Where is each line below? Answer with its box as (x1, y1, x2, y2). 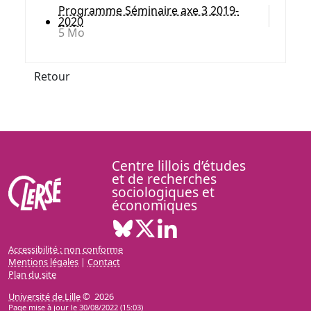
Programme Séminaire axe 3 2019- (58, 3, 239, 18)
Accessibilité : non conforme (8, 243, 123, 255)
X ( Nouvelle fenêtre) (155, 217, 262, 232)
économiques (112, 196, 198, 215)
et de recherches (112, 169, 217, 188)
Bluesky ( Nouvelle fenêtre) (133, 217, 274, 232)
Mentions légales (8, 255, 78, 268)
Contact (87, 255, 120, 268)
